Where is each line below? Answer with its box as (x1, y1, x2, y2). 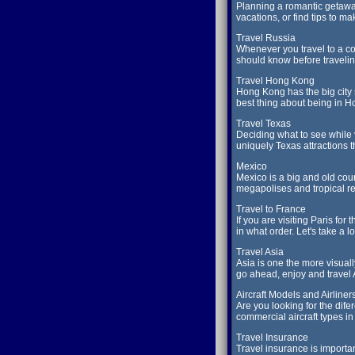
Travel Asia (236, 246, 284, 258)
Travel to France (236, 204, 306, 216)
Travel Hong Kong (236, 75, 315, 87)
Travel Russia (236, 32, 296, 44)
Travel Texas (236, 118, 291, 130)
